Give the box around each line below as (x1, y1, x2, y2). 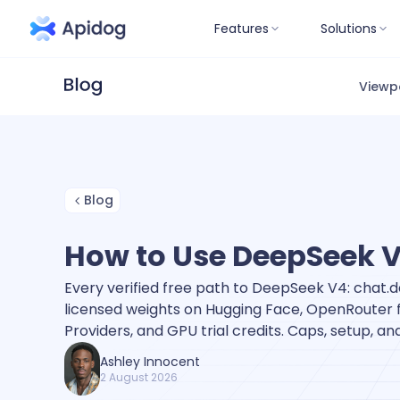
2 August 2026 (100, 370, 178, 385)
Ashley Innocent (100, 353, 200, 371)
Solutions (321, 19, 377, 37)
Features (214, 19, 269, 37)
